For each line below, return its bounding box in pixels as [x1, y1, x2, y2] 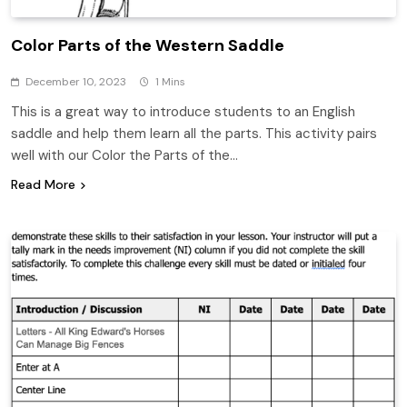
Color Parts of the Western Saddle [11, 34, 284, 56]
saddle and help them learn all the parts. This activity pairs [11, 124, 377, 143]
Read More [11, 175, 75, 193]
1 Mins [155, 74, 185, 89]
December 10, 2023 [25, 74, 126, 89]
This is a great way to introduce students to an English [11, 102, 355, 121]
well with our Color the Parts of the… [11, 145, 238, 164]
